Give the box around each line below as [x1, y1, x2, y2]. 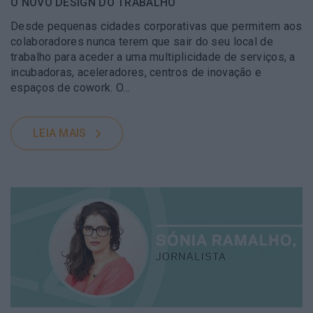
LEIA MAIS [32, 126, 87, 140]
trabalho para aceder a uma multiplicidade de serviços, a [10, 50, 296, 64]
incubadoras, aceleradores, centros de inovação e [10, 65, 262, 79]
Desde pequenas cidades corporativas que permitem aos [10, 19, 303, 33]
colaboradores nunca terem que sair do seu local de [10, 34, 273, 48]
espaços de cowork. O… [10, 80, 131, 94]
